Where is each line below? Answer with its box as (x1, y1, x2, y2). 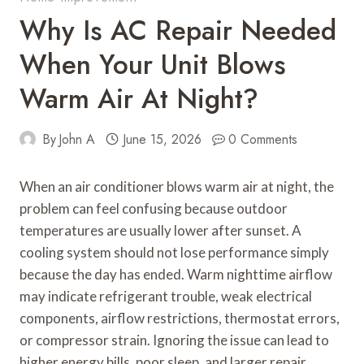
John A (58, 129, 96, 149)
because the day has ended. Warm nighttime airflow (19, 265, 332, 283)
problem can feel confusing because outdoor (19, 199, 288, 217)
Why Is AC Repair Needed (19, 11, 336, 50)
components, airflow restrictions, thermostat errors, (19, 309, 340, 327)
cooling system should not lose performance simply (19, 243, 329, 261)
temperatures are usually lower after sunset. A (19, 221, 301, 239)
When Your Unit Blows (19, 45, 286, 84)
